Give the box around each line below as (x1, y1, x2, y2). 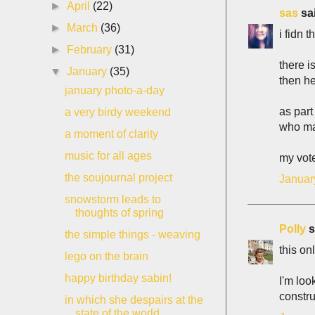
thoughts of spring (75, 207, 164, 219)
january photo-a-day (64, 84, 165, 96)
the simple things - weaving (64, 229, 200, 240)
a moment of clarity (64, 128, 158, 140)
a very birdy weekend (64, 106, 171, 118)
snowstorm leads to (64, 193, 161, 205)
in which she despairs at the (64, 294, 203, 306)
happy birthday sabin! (64, 272, 172, 284)
